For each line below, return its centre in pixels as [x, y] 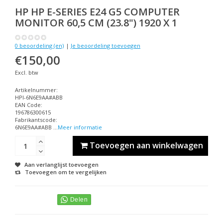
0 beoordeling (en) [39, 46]
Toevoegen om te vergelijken [66, 172]
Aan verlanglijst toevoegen [61, 165]
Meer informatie [80, 127]
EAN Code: [29, 105]
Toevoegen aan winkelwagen [146, 145]
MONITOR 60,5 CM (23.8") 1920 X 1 [96, 23]
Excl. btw [27, 72]
